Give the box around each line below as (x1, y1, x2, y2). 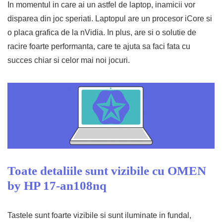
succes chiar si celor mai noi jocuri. (7, 56, 130, 64)
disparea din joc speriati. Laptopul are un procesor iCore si (7, 14, 212, 23)
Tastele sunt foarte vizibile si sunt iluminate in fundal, (7, 211, 191, 220)
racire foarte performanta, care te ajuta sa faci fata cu (7, 42, 190, 51)
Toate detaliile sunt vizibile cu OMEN (7, 164, 206, 177)
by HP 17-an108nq (7, 179, 107, 192)
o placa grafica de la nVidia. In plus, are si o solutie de (7, 28, 196, 37)
